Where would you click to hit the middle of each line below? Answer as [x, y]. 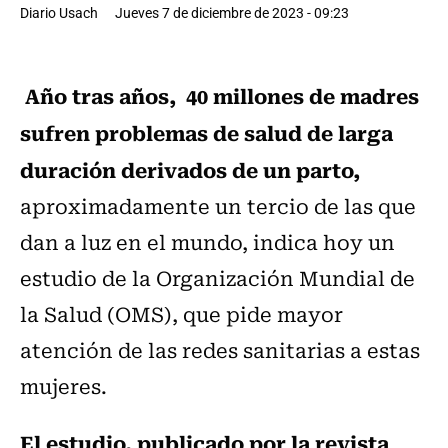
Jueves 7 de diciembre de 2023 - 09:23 [232, 13]
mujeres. [63, 386]
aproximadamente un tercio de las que [218, 206]
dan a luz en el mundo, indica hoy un [207, 242]
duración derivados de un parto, [190, 169]
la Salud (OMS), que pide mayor [181, 314]
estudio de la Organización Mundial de [217, 278]
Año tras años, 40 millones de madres [219, 95]
